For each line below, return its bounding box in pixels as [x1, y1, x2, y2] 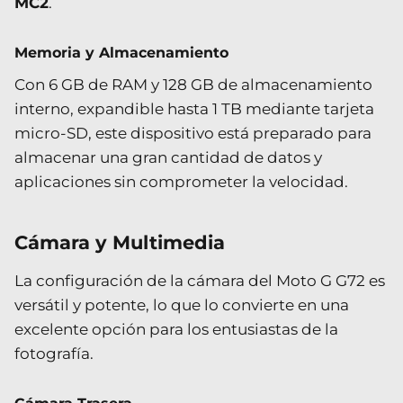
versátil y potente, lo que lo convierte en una [14, 295, 349, 314]
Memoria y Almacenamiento [14, 43, 228, 61]
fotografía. [14, 344, 94, 363]
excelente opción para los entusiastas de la [14, 319, 338, 338]
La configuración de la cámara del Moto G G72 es [14, 271, 385, 290]
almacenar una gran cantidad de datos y [14, 148, 322, 166]
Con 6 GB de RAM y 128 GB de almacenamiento [14, 75, 372, 94]
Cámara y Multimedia [14, 230, 225, 254]
